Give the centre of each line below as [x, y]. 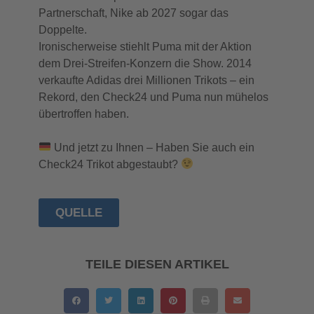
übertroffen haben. [84, 114]
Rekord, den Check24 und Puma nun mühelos [153, 97]
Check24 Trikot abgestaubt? [110, 164]
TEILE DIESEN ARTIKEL [157, 264]
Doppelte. [63, 29]
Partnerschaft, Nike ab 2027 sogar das [134, 13]
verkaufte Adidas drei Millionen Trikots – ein [146, 80]
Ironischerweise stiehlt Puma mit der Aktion [145, 46]
